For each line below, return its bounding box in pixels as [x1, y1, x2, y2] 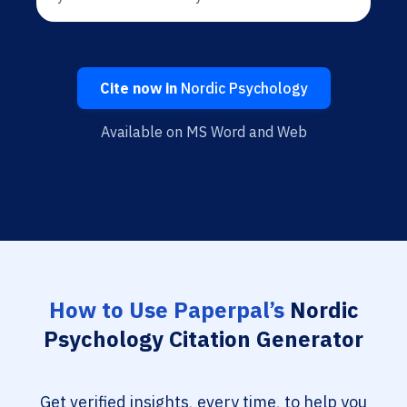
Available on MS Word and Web [100, 123, 307, 141]
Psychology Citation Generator [44, 324, 363, 353]
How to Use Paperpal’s [48, 295, 284, 324]
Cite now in [99, 79, 177, 97]
